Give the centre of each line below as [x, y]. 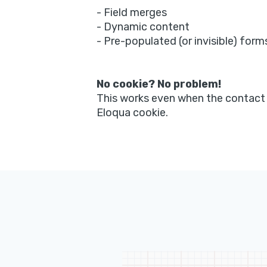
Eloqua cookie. [132, 113]
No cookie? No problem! [159, 84]
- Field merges [131, 13]
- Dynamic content [143, 27]
